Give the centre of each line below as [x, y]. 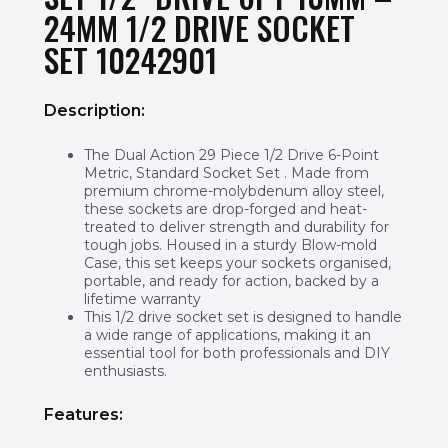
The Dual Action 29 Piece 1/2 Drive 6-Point [231, 154]
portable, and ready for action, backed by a [231, 280]
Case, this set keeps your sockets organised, [237, 262]
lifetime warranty [142, 298]
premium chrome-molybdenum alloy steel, [233, 190]
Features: [83, 414]
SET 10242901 [130, 60]
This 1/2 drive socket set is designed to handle [242, 316]
